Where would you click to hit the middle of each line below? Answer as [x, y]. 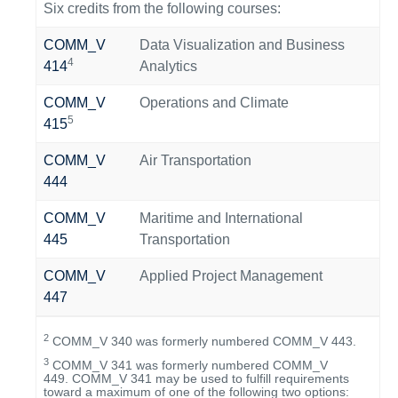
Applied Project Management [231, 276]
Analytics [168, 66]
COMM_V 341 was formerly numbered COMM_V [188, 365]
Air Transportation [195, 160]
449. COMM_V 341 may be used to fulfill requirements [196, 378]
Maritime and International [221, 218]
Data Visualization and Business [242, 45]
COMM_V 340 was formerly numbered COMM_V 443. [203, 341]
